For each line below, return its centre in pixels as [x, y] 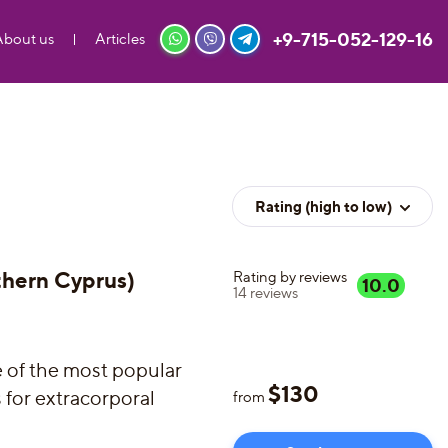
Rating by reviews [290, 277]
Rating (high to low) [323, 206]
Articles [120, 38]
